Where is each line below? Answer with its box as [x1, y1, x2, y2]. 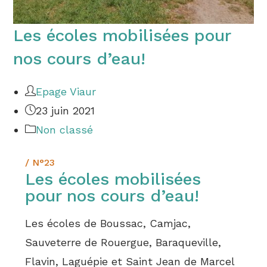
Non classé [36, 123, 94, 136]
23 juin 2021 [36, 104, 95, 117]
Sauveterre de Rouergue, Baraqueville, [25, 236, 222, 249]
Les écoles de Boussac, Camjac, [25, 217, 191, 230]
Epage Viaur [36, 85, 97, 98]
